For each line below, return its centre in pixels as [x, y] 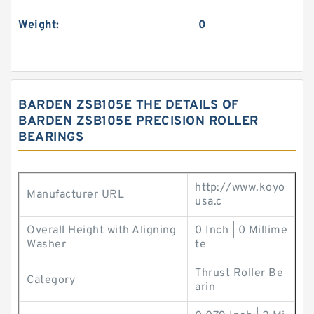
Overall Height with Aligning [101, 231]
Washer [46, 245]
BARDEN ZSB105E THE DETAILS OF [129, 105]
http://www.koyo [240, 188]
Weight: [39, 25]
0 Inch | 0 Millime [241, 231]
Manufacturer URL [75, 195]
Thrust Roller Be [239, 273]
